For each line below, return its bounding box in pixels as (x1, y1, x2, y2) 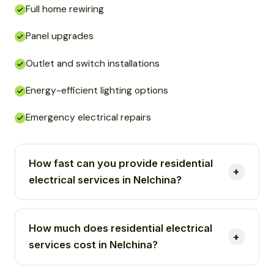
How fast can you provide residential (29, 157, 213, 169)
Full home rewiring (26, 3, 104, 16)
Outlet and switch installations (26, 57, 160, 70)
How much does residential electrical (29, 222, 213, 235)
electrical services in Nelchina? (29, 173, 182, 186)
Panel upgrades (26, 30, 94, 43)
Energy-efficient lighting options (26, 84, 168, 97)
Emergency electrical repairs (26, 111, 151, 124)
